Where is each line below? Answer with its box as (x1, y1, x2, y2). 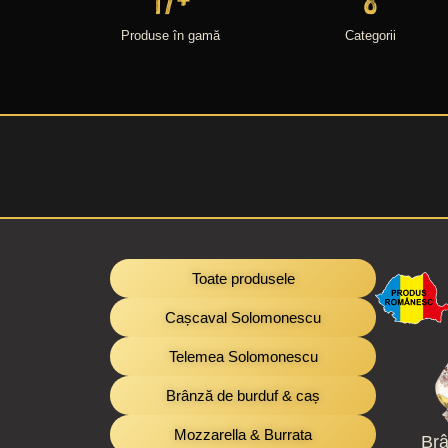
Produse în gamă (120, 27, 220, 43)
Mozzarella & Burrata (174, 426, 312, 444)
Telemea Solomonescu (168, 348, 318, 366)
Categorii (344, 27, 396, 43)
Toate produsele (191, 270, 295, 288)
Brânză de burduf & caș (166, 387, 320, 405)
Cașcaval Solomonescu (165, 309, 321, 327)
